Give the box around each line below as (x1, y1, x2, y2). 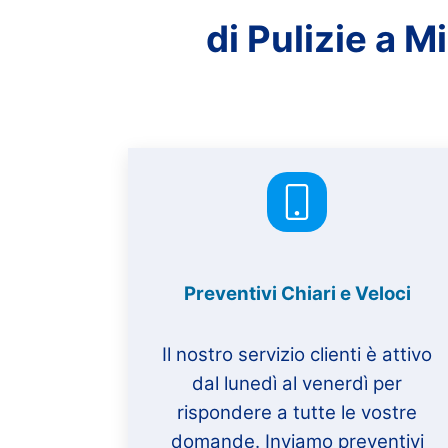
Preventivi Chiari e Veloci (183, 282, 411, 306)
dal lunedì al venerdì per (192, 371, 403, 395)
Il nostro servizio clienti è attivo (162, 342, 433, 366)
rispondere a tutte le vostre (177, 400, 418, 424)
